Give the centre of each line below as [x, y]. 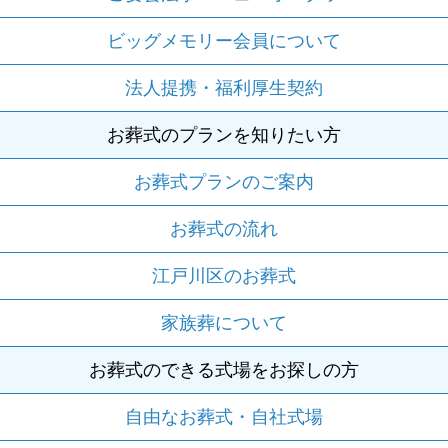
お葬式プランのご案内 [224, 181]
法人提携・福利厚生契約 [224, 87]
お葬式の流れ [224, 228]
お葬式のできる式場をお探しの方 [224, 369]
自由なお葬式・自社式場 [224, 416]
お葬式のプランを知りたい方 [224, 134]
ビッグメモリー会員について [224, 40]
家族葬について [224, 322]
